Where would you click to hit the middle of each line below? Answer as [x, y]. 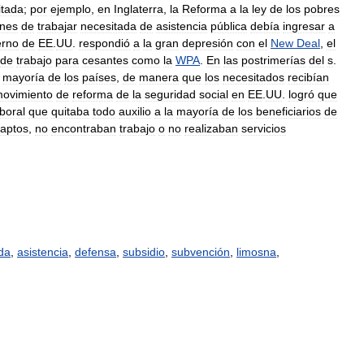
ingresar [304, 26]
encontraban [84, 128]
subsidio [144, 252]
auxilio [135, 111]
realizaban [211, 128]
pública [229, 26]
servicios [264, 128]
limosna [256, 252]
